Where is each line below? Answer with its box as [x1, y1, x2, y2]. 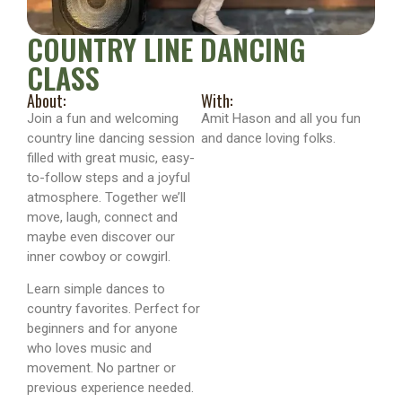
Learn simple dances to [27, 281, 165, 298]
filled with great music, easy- [27, 150, 195, 166]
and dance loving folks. [201, 130, 336, 146]
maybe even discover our [27, 229, 175, 245]
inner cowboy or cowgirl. [27, 249, 170, 265]
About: [27, 89, 66, 112]
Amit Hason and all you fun [201, 110, 361, 127]
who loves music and [27, 340, 152, 357]
